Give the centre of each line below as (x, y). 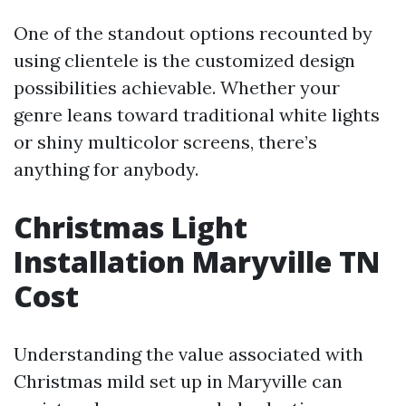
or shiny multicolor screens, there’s (165, 142)
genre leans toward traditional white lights (197, 115)
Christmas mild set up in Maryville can (178, 381)
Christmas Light (130, 227)
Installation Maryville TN (197, 261)
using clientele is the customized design (184, 60)
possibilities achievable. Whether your (177, 87)
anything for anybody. (106, 169)
